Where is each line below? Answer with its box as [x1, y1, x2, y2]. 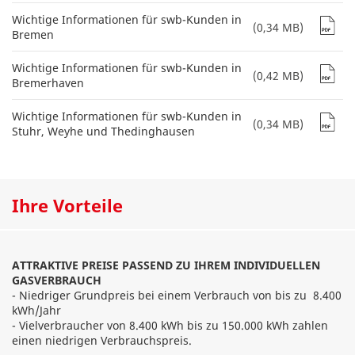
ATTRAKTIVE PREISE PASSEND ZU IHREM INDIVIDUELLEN [12, 258, 320, 273]
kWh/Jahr [12, 303, 61, 318]
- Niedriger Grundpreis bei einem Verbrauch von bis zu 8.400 [12, 288, 342, 303]
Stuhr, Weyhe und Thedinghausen [12, 124, 195, 139]
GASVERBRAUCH [12, 273, 101, 288]
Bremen [12, 27, 54, 42]
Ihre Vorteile [12, 193, 123, 217]
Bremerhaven [12, 75, 84, 90]
